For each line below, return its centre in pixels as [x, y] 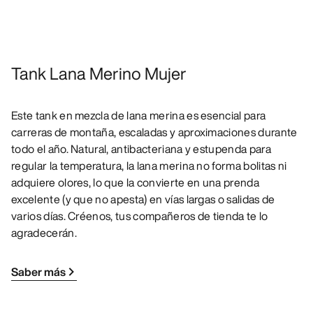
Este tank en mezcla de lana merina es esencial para [139, 116]
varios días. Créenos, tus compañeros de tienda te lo [140, 216]
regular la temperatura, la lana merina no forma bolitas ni [149, 166]
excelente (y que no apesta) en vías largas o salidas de [143, 199]
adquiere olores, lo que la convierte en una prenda [136, 183]
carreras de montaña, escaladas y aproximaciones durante [154, 132]
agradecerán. [44, 233]
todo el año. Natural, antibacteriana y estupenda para [141, 149]
